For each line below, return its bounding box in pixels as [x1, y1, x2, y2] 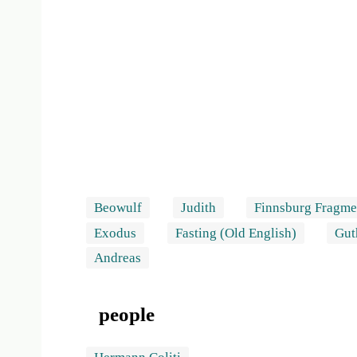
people [98, 304, 155, 326]
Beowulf [94, 199, 143, 215]
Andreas [94, 250, 142, 266]
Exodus [94, 225, 137, 241]
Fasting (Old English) [175, 225, 296, 241]
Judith [180, 199, 216, 215]
